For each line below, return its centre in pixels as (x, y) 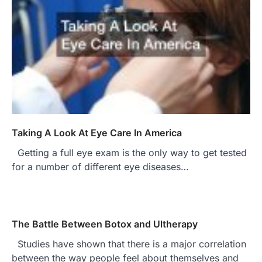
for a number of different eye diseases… (100, 167)
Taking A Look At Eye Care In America (97, 133)
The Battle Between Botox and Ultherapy (105, 224)
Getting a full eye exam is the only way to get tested (129, 153)
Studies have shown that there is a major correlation (129, 244)
